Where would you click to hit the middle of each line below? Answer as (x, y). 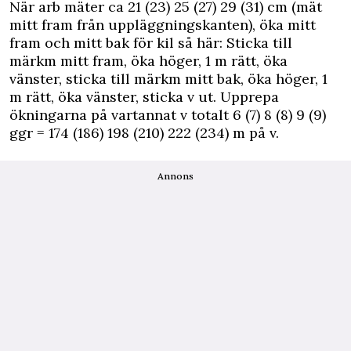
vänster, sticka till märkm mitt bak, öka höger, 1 (168, 79)
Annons (175, 176)
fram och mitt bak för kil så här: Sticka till (151, 43)
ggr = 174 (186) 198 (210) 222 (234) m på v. (144, 133)
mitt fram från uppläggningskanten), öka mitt (163, 25)
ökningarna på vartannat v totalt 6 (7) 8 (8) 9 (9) (168, 115)
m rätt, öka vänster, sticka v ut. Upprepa (144, 97)
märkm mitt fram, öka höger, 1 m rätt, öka (148, 61)
